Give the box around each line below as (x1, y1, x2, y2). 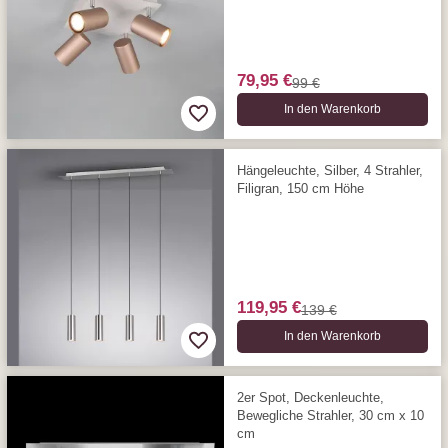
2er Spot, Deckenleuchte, (236, 389, 384, 405)
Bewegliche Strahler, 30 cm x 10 (236, 407, 424, 423)
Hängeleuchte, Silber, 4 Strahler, (236, 162, 423, 178)
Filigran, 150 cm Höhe (236, 180, 364, 196)
